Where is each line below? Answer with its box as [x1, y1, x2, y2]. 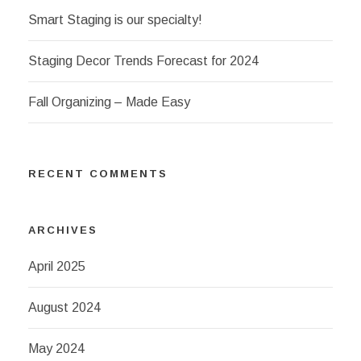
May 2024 [28, 342, 85, 355]
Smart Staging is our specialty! [28, 13, 202, 27]
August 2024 [28, 301, 101, 314]
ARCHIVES [28, 224, 98, 236]
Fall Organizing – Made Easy [28, 95, 190, 109]
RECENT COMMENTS [28, 168, 168, 180]
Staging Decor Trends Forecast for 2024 [28, 54, 259, 68]
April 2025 [28, 259, 85, 273]
